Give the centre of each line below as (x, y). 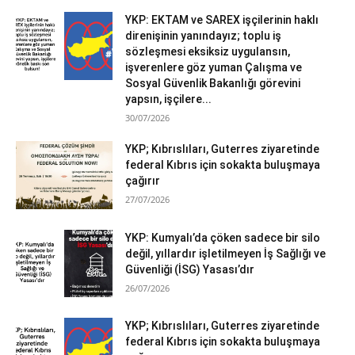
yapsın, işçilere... (169, 99)
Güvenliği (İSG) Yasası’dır (190, 269)
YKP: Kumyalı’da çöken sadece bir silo (223, 237)
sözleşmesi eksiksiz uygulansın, (208, 51)
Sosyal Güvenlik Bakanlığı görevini (213, 83)
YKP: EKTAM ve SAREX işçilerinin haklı (222, 19)
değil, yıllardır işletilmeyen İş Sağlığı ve (226, 253)
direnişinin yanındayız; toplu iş (204, 35)
